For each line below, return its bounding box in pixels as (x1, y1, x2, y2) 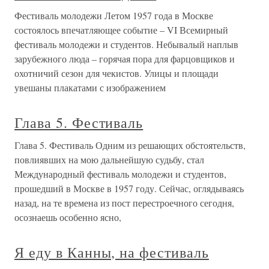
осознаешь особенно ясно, (14, 211, 121, 223)
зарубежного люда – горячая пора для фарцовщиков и (14, 52, 235, 65)
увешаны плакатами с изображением (14, 81, 166, 94)
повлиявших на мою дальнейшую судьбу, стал (14, 153, 204, 166)
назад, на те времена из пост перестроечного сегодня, (14, 196, 234, 209)
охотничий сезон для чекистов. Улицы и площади (14, 67, 219, 79)
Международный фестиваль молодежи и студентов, (14, 168, 226, 180)
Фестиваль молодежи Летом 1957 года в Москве (14, 9, 213, 22)
